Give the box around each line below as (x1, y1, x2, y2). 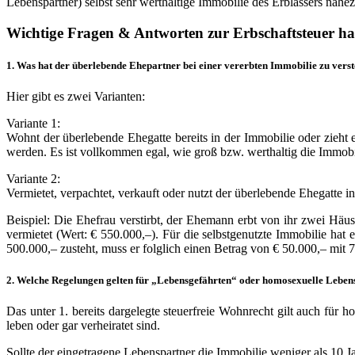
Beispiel (6, 213, 47, 227)
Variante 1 (6, 116, 57, 131)
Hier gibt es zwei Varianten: (6, 90, 145, 104)
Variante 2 (6, 172, 57, 186)
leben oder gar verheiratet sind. (6, 318, 160, 332)
